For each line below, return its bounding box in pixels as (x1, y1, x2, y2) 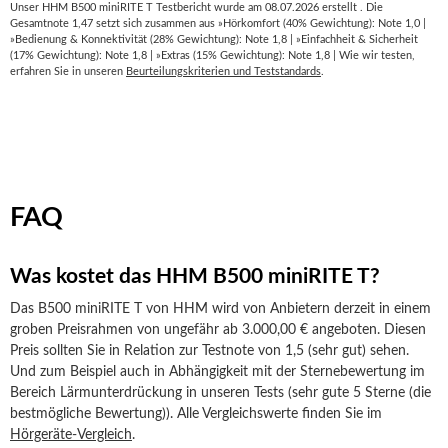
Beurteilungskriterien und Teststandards (126, 66, 321, 77)
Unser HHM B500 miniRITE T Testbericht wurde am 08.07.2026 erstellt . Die (10, 2, 383, 13)
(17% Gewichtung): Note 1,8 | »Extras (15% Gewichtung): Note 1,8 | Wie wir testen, (10, 50, 415, 61)
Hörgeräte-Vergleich (10, 428, 132, 442)
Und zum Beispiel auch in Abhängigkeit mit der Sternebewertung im (10, 365, 425, 379)
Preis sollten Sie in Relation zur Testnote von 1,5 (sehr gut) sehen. (10, 344, 409, 358)
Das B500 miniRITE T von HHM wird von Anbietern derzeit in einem (10, 302, 431, 316)
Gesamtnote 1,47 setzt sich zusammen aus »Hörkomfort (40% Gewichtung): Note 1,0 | (10, 18, 426, 29)
